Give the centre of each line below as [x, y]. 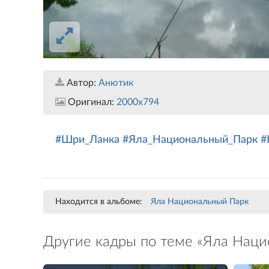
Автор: [81, 83]
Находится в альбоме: [99, 202]
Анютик [116, 83]
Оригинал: [91, 102]
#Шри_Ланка [87, 140]
